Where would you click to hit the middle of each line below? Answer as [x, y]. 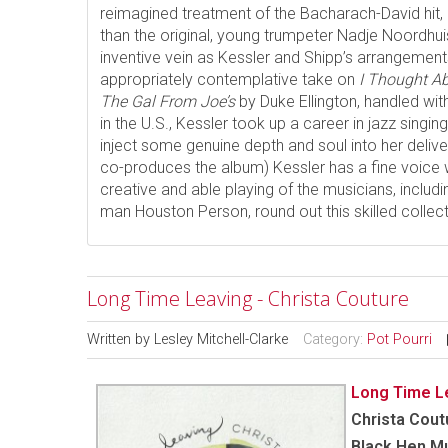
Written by [120, 340]
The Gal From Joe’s [167, 102]
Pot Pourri [399, 340]
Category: [335, 340]
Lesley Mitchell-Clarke [221, 340]
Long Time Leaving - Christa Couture [248, 299]
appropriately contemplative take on [229, 80]
